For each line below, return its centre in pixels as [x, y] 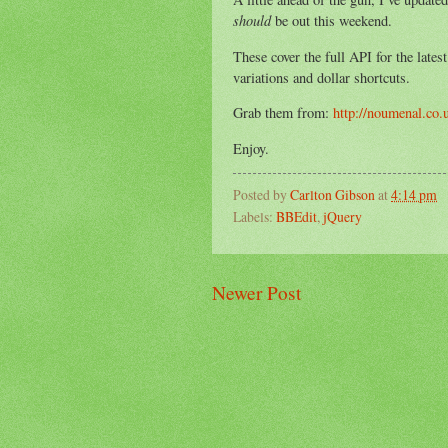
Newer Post [256, 293]
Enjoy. [251, 148]
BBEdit [296, 217]
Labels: [254, 217]
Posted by [261, 195]
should [252, 20]
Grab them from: [283, 113]
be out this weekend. [331, 21]
